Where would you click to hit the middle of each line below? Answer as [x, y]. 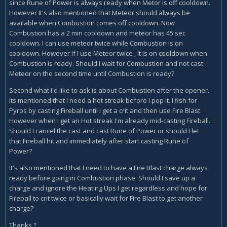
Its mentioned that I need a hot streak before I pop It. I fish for [103, 100]
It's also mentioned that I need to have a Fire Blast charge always [108, 167]
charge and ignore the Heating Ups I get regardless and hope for [108, 188]
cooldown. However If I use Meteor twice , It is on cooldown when [108, 53]
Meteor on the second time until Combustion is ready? [92, 73]
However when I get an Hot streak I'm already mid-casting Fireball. [110, 120]
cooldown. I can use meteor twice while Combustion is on [96, 43]
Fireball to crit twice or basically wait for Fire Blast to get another [106, 198]
